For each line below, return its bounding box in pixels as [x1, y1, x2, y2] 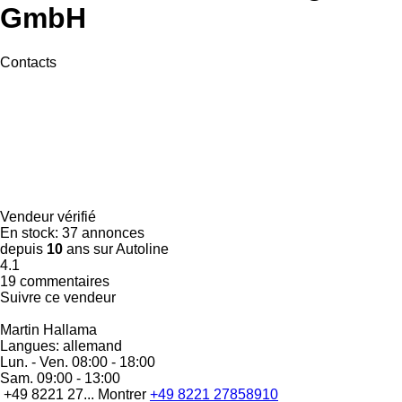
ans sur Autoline [63, 240, 169, 257]
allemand [59, 337, 122, 354]
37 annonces [62, 224, 144, 240]
